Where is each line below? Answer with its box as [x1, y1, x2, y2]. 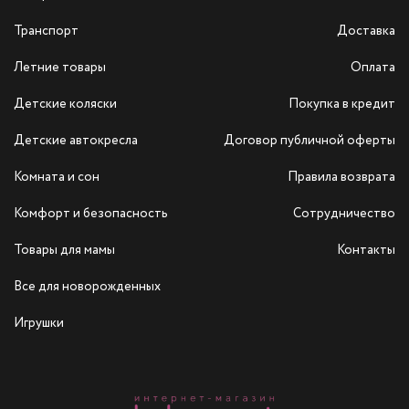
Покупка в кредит [288, 98, 395, 111]
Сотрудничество [293, 207, 395, 221]
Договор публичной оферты [224, 134, 395, 148]
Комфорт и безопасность [14, 207, 168, 221]
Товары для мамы [14, 244, 115, 257]
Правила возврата [288, 171, 395, 184]
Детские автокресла [14, 134, 138, 148]
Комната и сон [14, 171, 100, 184]
